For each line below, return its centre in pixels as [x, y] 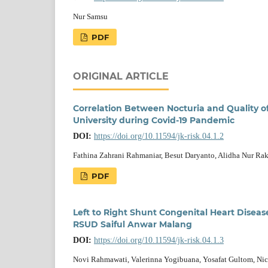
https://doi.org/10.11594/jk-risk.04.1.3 [159, 240]
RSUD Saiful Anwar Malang [133, 224]
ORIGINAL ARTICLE [121, 76]
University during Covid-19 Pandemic [154, 120]
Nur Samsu [90, 16]
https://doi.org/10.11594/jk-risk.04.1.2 [159, 136]
